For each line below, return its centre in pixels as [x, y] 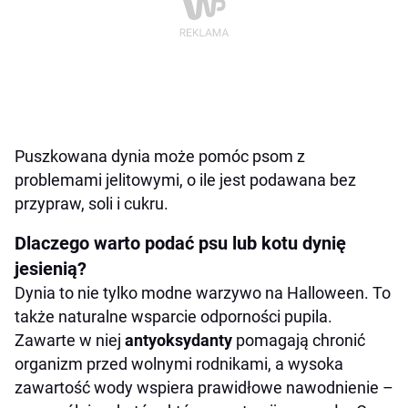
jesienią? [51, 269]
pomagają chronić [299, 341]
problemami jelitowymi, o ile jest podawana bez [185, 180]
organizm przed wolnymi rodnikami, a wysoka [179, 364]
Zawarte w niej [70, 341]
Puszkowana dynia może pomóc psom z [160, 157]
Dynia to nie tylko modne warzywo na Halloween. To [203, 293]
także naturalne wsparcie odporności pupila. [173, 317]
